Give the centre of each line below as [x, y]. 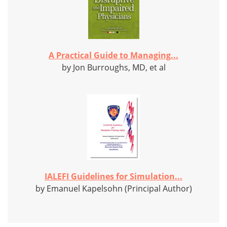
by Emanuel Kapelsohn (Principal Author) [113, 189]
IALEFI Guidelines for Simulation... [113, 177]
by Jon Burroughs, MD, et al [113, 68]
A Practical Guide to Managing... [113, 55]
